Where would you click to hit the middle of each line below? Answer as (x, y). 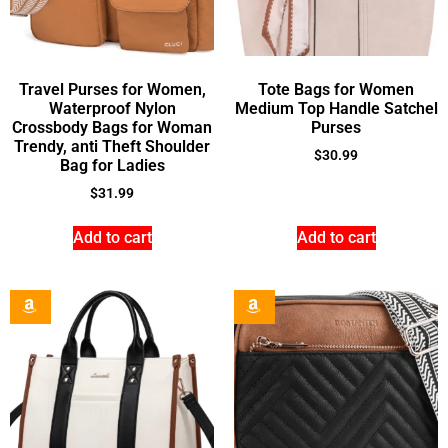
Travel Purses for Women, (112, 89)
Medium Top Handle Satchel (336, 108)
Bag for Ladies (112, 165)
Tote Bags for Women (336, 89)
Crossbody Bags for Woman (112, 127)
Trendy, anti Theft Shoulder (112, 146)
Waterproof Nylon (112, 108)
